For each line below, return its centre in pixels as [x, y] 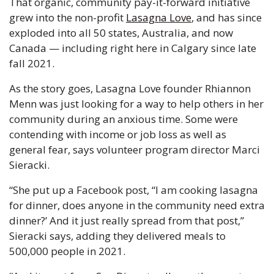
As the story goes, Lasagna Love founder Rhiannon [130, 89]
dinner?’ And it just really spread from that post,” [127, 221]
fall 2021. [33, 64]
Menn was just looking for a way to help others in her [136, 104]
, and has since [227, 18]
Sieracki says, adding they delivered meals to [117, 236]
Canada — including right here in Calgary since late [133, 48]
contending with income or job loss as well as [118, 135]
